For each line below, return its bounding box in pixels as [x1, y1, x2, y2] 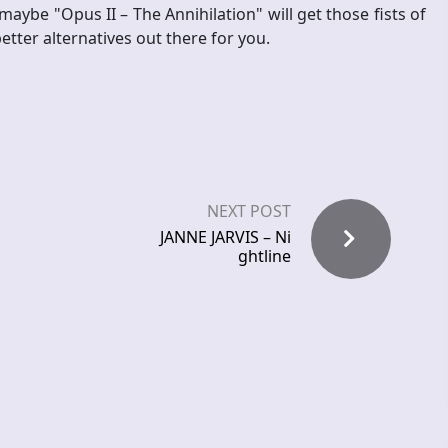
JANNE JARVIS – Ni [160, 226, 291, 249]
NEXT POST [207, 200, 291, 223]
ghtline [238, 245, 291, 268]
